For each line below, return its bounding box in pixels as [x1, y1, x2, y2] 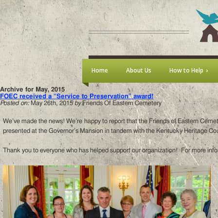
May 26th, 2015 [31, 100, 73, 107]
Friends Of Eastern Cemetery [82, 100, 162, 107]
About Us [126, 66, 151, 74]
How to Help [169, 66, 203, 74]
